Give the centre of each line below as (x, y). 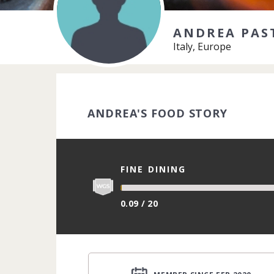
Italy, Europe (202, 46)
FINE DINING (154, 169)
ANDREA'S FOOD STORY (158, 113)
